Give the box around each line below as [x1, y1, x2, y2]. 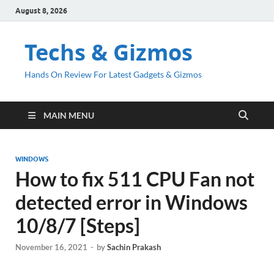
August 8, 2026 [15, 6, 67, 15]
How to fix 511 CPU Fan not [15, 167, 254, 191]
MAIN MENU [43, 110, 94, 120]
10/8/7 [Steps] [15, 213, 140, 237]
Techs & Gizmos [24, 37, 193, 67]
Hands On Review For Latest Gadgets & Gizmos [24, 69, 202, 80]
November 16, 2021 [15, 242, 87, 253]
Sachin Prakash [107, 242, 161, 253]
